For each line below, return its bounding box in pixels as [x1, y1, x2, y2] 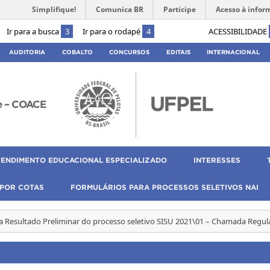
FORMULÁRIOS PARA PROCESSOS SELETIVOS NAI [71, 183, 259, 191]
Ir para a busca [7, 25, 61, 37]
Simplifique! [32, 4, 76, 14]
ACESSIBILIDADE [209, 25, 269, 37]
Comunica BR [96, 4, 143, 14]
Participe [163, 4, 196, 14]
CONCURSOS [109, 48, 150, 55]
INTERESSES [193, 155, 240, 164]
